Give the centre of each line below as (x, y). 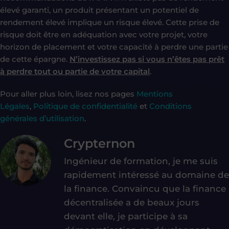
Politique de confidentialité (85, 106)
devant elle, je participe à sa (126, 216)
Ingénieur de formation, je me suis (141, 161)
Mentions (155, 94)
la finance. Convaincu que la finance (145, 188)
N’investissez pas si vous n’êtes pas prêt (147, 59)
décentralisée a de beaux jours (132, 202)
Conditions (170, 106)
